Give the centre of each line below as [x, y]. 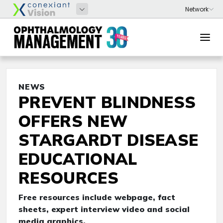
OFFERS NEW [73, 121]
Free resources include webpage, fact [97, 197]
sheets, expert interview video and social [104, 209]
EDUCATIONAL [78, 159]
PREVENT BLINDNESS [107, 102]
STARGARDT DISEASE [109, 140]
